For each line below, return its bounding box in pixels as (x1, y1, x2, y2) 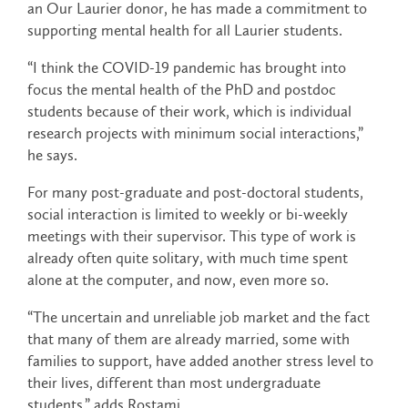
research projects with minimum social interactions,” (27, 124, 363, 143)
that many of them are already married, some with (27, 330, 350, 349)
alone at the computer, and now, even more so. (27, 270, 329, 290)
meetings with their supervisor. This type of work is (27, 227, 356, 246)
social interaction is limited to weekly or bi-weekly (27, 205, 348, 224)
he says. (27, 146, 77, 165)
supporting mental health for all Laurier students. (27, 21, 342, 40)
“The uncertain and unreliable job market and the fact (27, 308, 370, 327)
